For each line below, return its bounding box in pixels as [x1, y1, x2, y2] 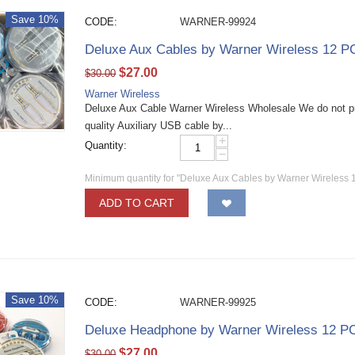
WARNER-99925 [180, 296, 257, 308]
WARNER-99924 [180, 16, 257, 28]
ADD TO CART [99, 197, 175, 209]
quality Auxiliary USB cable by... [85, 120, 233, 132]
